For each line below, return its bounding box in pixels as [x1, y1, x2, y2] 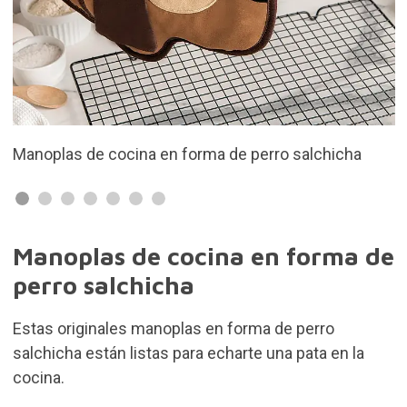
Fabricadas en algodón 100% [61, 144, 265, 164]
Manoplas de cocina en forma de [12, 242, 394, 271]
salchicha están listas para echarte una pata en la [12, 343, 364, 362]
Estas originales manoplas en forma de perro [12, 319, 334, 338]
